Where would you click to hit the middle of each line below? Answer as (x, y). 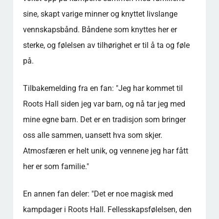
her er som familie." (56, 166)
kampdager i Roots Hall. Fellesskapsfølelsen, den (107, 209)
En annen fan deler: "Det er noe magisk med (98, 194)
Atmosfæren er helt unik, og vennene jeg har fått (105, 151)
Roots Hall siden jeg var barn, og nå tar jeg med (104, 104)
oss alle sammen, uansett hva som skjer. (92, 135)
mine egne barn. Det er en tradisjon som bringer (104, 119)
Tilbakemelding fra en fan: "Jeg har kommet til (103, 88)
